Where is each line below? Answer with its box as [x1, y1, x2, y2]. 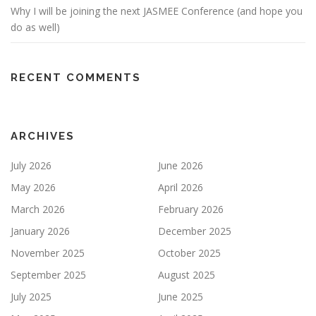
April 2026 [158, 181, 203, 194]
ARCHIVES [11, 130, 75, 142]
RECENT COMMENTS [11, 71, 141, 84]
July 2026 [11, 159, 51, 172]
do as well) [11, 20, 60, 34]
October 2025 [158, 246, 221, 260]
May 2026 [11, 181, 56, 194]
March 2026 [11, 202, 65, 216]
